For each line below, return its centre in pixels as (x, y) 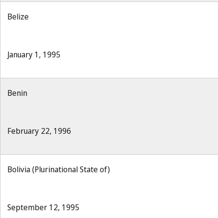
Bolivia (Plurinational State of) (59, 169)
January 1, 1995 (34, 54)
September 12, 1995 (43, 207)
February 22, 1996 (39, 131)
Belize (18, 17)
